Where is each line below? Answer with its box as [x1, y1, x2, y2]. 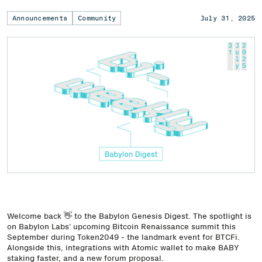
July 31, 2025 [199, 14, 255, 22]
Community [78, 14, 116, 22]
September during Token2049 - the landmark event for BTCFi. [7, 231, 240, 242]
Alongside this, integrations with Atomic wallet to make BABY [7, 242, 239, 253]
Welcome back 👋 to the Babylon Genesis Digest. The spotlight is [7, 210, 251, 221]
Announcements [12, 14, 68, 22]
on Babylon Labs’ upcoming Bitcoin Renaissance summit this [7, 220, 236, 232]
